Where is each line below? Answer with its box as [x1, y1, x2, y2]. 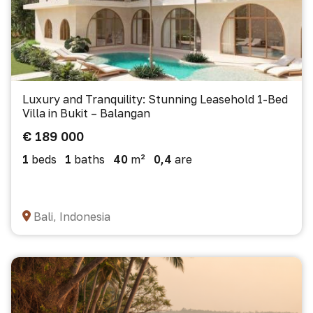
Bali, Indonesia [34, 210, 110, 224]
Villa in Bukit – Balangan [22, 106, 150, 120]
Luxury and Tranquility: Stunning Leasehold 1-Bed [22, 92, 288, 106]
